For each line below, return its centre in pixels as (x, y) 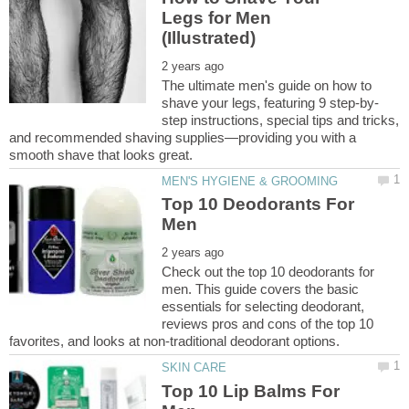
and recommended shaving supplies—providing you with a (183, 137)
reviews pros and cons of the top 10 (268, 324)
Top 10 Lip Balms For (251, 391)
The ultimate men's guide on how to (267, 85)
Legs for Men (217, 17)
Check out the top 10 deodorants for (268, 272)
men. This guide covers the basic (261, 289)
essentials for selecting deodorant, (263, 307)
